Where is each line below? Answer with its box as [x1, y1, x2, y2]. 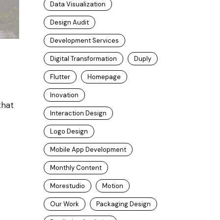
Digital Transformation [50, 55, 117, 63]
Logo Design [50, 127, 88, 136]
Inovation [50, 91, 79, 99]
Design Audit [50, 18, 89, 27]
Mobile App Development [50, 145, 126, 154]
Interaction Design [50, 109, 107, 117]
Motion [102, 182, 123, 190]
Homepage [87, 73, 121, 81]
